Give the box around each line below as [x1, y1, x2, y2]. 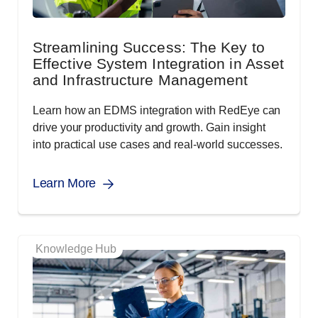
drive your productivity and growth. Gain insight [33, 121, 266, 134]
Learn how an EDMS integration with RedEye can [33, 104, 281, 117]
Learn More [33, 176, 96, 191]
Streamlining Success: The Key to [33, 39, 265, 56]
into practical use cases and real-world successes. [33, 138, 283, 151]
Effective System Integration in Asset [33, 55, 285, 72]
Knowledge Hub [35, 243, 117, 256]
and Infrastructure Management [33, 72, 248, 89]
